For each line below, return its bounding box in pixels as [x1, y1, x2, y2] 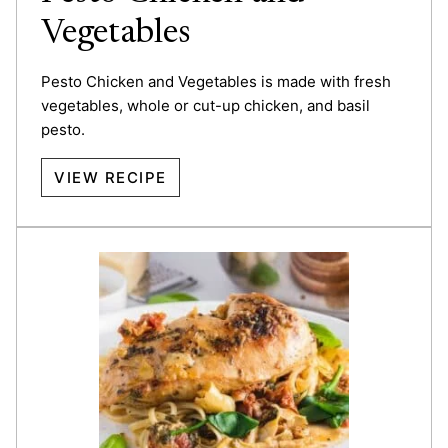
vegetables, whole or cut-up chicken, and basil [41, 95, 370, 115]
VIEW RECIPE [54, 167, 167, 187]
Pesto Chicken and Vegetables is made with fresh [41, 71, 391, 91]
